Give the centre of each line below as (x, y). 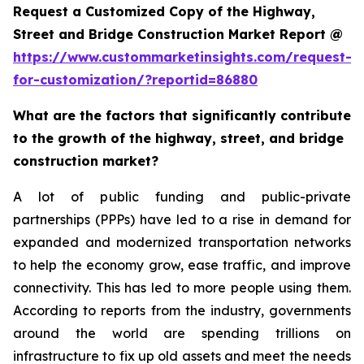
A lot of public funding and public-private (182, 196)
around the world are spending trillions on (182, 333)
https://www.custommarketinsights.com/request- (182, 56)
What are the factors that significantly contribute (182, 115)
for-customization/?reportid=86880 (135, 79)
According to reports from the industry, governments (182, 310)
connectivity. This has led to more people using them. (182, 287)
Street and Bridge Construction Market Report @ (178, 34)
